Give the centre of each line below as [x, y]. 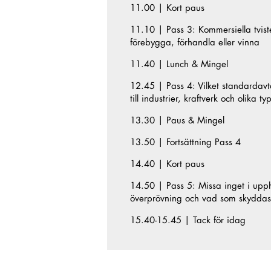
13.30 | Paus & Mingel [177, 121]
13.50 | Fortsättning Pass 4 [185, 143]
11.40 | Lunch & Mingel [179, 65]
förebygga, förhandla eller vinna [194, 43]
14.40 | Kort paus [167, 165]
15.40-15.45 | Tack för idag [188, 221]
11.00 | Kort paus [167, 8]
